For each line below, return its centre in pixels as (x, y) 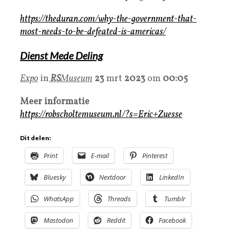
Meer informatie (55, 102)
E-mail (100, 156)
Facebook (172, 221)
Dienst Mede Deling (61, 56)
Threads (119, 199)
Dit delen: (35, 138)
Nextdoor (112, 177)
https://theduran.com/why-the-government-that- (108, 20)
